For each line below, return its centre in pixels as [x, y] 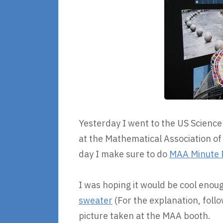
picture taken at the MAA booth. [145, 216]
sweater [96, 200]
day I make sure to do [124, 154]
